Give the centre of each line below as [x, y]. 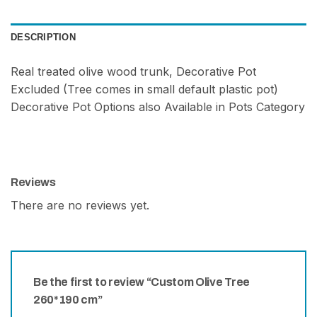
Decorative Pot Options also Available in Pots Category [158, 107]
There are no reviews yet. [80, 206]
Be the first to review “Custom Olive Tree [142, 282]
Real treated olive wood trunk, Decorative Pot [133, 72]
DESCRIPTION [43, 38]
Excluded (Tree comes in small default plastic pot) [144, 90]
